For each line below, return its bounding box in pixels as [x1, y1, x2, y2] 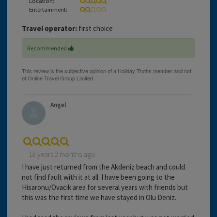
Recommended [27, 44, 68, 52]
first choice [77, 23, 113, 33]
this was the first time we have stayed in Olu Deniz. [22, 192, 176, 202]
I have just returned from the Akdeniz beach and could [22, 162, 185, 171]
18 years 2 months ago [29, 149, 95, 159]
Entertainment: [29, 5, 67, 13]
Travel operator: [22, 23, 77, 33]
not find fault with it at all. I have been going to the [22, 172, 175, 182]
